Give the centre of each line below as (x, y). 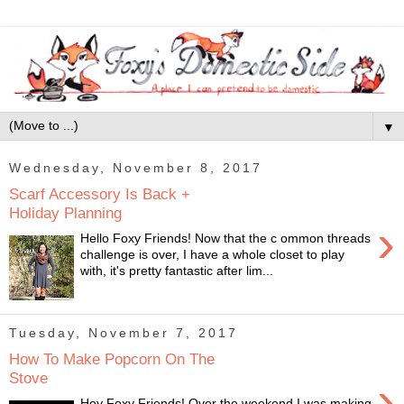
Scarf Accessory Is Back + (100, 193)
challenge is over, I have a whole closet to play (213, 255)
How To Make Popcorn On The (112, 358)
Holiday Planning (65, 212)
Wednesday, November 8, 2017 (136, 168)
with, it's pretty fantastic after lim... (177, 271)
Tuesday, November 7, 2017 (124, 333)
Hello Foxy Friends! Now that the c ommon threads (226, 239)
